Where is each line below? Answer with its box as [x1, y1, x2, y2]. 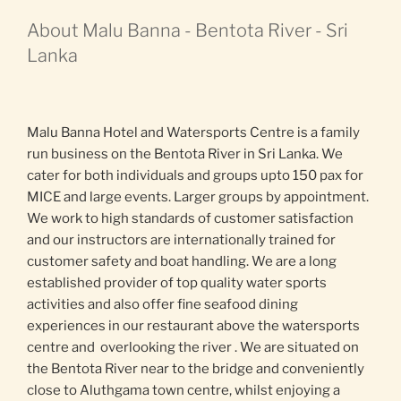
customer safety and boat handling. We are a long [27, 253, 337, 270]
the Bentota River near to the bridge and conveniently [27, 361, 364, 378]
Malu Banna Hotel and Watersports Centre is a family [27, 124, 360, 141]
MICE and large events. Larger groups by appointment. [27, 189, 369, 206]
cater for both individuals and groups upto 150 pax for [27, 167, 363, 184]
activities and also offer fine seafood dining [27, 296, 298, 313]
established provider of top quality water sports [27, 275, 327, 292]
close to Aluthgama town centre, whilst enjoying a [27, 382, 340, 399]
